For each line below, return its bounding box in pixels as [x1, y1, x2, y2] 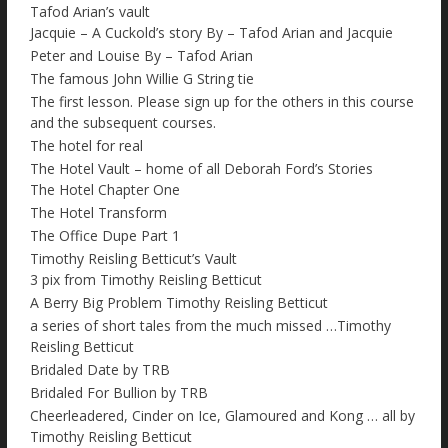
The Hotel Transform [30, 203, 167, 223]
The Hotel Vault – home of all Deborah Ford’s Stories [30, 159, 373, 179]
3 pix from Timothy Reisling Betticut [30, 270, 262, 290]
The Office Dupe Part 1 [30, 226, 180, 246]
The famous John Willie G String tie [30, 69, 254, 89]
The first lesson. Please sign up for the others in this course [30, 92, 414, 112]
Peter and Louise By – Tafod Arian [30, 46, 253, 66]
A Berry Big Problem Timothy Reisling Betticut [30, 293, 328, 313]
